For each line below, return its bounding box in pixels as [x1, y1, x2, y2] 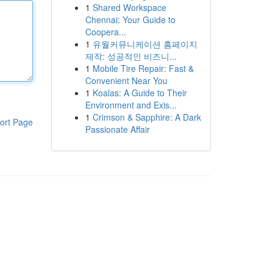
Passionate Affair [85, 123, 150, 135]
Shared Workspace [92, 1, 166, 13]
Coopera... [85, 26, 126, 38]
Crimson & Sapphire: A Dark [92, 111, 201, 123]
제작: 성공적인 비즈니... [85, 50, 177, 62]
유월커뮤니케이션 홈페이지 [92, 38, 197, 50]
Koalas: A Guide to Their [92, 87, 187, 99]
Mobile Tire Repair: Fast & [92, 62, 194, 74]
